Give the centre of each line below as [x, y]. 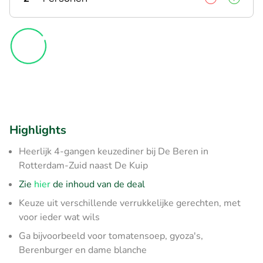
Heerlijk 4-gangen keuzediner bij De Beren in [114, 151]
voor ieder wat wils [59, 217]
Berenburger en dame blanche [83, 250]
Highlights [38, 130]
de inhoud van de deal [98, 184]
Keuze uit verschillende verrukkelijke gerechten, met [130, 203]
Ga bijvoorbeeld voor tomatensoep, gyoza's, [111, 236]
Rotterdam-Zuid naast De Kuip [83, 165]
